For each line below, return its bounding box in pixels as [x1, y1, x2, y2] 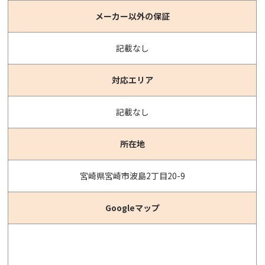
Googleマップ [105, 201, 160, 214]
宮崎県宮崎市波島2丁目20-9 [79, 169, 185, 182]
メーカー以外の [95, 9, 153, 22]
